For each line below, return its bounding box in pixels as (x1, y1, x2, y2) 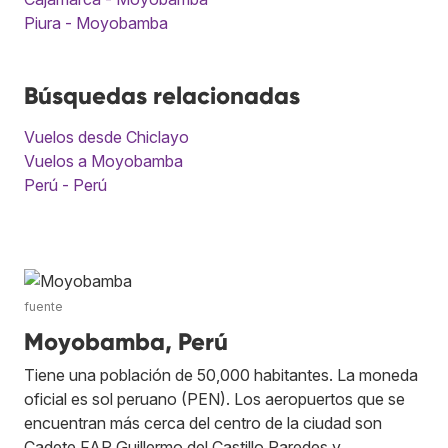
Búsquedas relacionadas (24, 81, 300, 111)
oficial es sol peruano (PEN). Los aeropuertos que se (24, 389, 405, 410)
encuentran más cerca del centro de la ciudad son (24, 413, 382, 434)
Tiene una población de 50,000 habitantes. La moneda (24, 365, 418, 386)
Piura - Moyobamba (24, 13, 168, 34)
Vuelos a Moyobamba (24, 151, 183, 172)
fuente (24, 299, 63, 315)
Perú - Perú (24, 175, 107, 196)
